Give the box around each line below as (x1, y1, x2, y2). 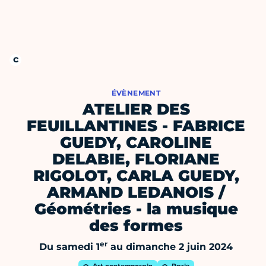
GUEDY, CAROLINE (60, 133, 212, 153)
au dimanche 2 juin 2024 (107, 241, 233, 253)
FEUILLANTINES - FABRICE (27, 116, 245, 136)
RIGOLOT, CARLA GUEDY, (33, 166, 239, 186)
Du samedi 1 (39, 241, 100, 253)
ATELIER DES (82, 100, 190, 119)
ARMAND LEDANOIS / (47, 183, 225, 202)
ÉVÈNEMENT (111, 88, 161, 98)
